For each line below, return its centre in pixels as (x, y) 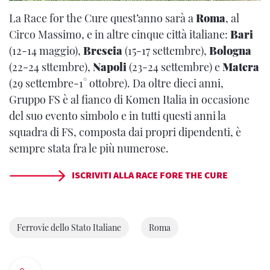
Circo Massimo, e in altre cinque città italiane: (120, 34)
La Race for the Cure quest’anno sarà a (102, 18)
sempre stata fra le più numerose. (89, 148)
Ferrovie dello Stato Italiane (69, 227)
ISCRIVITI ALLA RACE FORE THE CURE (149, 174)
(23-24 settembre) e (176, 67)
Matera (241, 67)
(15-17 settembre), (166, 50)
